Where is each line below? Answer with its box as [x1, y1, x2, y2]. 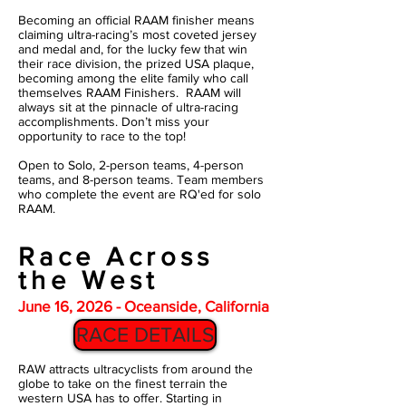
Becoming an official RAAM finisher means [18, 13, 255, 27]
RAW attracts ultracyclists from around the [18, 362, 253, 376]
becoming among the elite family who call [18, 71, 248, 85]
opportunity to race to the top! [18, 129, 186, 143]
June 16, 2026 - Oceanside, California [18, 297, 269, 314]
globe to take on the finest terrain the [18, 376, 227, 391]
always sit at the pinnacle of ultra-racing [18, 100, 238, 114]
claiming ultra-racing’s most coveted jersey [18, 27, 256, 42]
